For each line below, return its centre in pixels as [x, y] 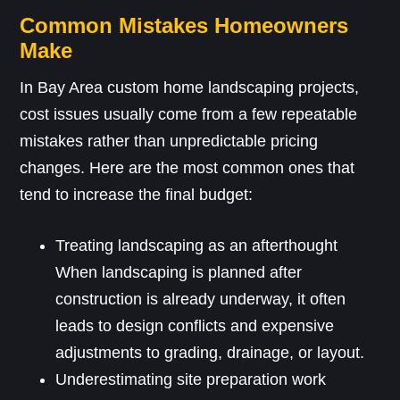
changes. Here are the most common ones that [187, 168]
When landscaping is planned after [179, 273]
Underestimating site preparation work [191, 380]
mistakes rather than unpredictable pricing [169, 142]
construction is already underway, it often [201, 300]
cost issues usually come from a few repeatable [189, 115]
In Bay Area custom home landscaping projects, [190, 88]
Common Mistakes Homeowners [184, 26]
